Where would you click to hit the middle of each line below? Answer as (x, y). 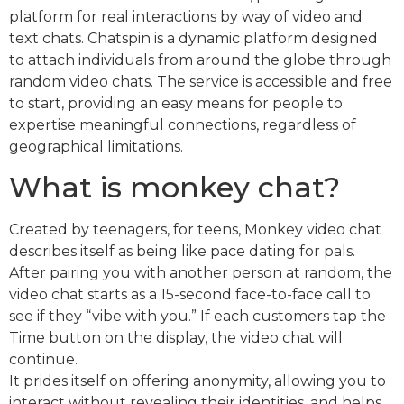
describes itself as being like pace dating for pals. (182, 251)
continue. (43, 359)
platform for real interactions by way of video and (186, 16)
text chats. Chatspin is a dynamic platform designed (193, 38)
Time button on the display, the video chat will (176, 337)
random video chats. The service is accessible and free (201, 81)
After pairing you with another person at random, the (201, 272)
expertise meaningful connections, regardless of (183, 124)
